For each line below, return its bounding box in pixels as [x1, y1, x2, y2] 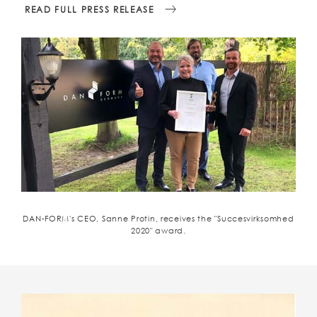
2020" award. [131, 226, 186, 235]
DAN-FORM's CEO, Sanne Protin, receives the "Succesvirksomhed [23, 214, 294, 223]
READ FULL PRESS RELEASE [25, 4, 154, 15]
